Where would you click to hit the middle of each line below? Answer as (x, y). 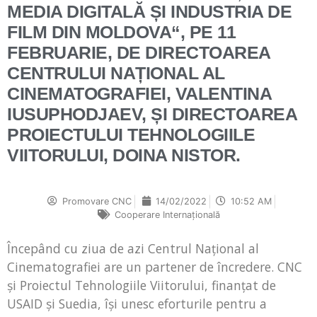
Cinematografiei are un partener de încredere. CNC (155, 267)
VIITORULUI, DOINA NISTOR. (124, 155)
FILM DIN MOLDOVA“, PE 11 (121, 32)
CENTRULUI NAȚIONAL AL (116, 73)
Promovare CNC (97, 202)
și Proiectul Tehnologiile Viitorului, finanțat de (142, 286)
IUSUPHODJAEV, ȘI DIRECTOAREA (152, 114)
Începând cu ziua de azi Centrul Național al (133, 249)
